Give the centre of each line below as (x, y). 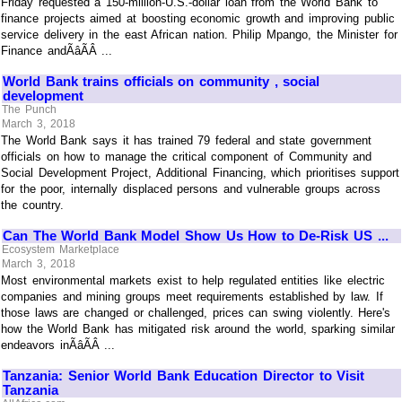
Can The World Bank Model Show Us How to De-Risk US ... (196, 235)
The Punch (29, 110)
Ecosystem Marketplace (61, 250)
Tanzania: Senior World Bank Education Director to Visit (184, 375)
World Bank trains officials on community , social (162, 81)
